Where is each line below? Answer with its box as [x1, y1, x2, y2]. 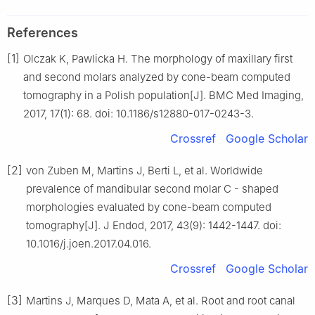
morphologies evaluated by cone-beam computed [26, 200, 271, 214]
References [7, 25, 78, 40]
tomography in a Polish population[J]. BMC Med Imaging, [23, 88, 304, 102]
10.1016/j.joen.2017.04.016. [26, 236, 151, 250]
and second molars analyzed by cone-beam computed [23, 70, 290, 84]
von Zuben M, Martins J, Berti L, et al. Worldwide [26, 163, 263, 177]
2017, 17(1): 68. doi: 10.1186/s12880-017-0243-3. [23, 106, 254, 120]
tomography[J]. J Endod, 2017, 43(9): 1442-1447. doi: [26, 218, 281, 232]
